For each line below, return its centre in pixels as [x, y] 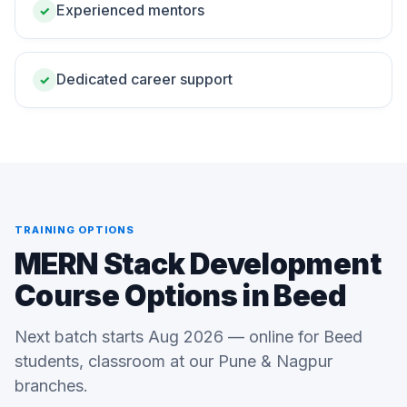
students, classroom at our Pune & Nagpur [174, 361]
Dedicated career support [144, 79]
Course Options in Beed [180, 296]
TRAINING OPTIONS [75, 230]
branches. [51, 386]
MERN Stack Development [198, 264]
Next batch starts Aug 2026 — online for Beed [189, 337]
